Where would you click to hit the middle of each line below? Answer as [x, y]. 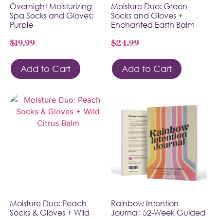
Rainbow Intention [145, 203]
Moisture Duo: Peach [48, 203]
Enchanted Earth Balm [153, 25]
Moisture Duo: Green [149, 6]
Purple [21, 25]
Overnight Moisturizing [51, 6]
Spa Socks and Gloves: [52, 15]
